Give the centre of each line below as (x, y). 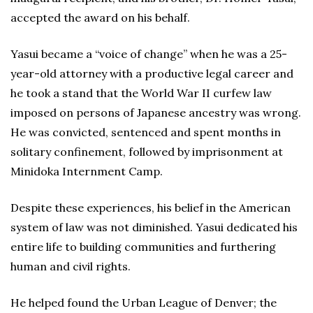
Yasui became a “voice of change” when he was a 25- (149, 54)
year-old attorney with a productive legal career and (152, 73)
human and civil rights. (71, 266)
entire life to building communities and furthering (143, 247)
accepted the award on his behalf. (100, 17)
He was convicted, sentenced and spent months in (146, 132)
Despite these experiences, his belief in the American (151, 208)
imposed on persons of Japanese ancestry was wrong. (156, 112)
